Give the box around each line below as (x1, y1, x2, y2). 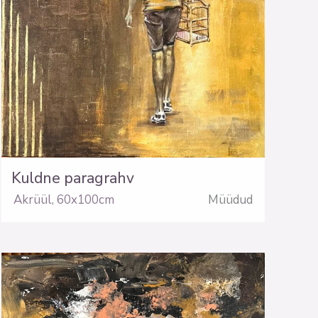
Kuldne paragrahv (11, 168, 135, 188)
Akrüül (13, 192, 52, 209)
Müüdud (207, 192, 253, 209)
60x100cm (56, 192, 114, 209)
